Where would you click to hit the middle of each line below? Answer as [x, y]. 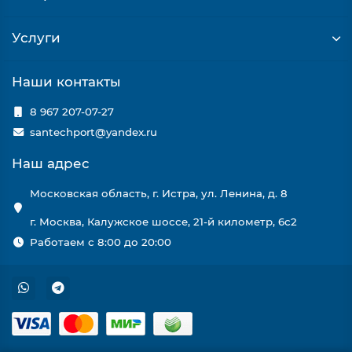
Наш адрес [51, 163]
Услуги [36, 38]
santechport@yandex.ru [93, 132]
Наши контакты [66, 82]
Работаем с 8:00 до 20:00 [100, 242]
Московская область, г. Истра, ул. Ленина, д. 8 [158, 193]
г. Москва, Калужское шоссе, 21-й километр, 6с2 [163, 222]
